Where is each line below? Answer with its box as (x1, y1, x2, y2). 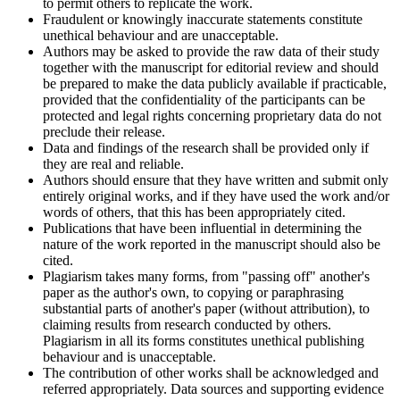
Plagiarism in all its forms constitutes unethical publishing (43, 332, 364, 348)
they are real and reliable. (43, 155, 184, 171)
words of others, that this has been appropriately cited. (43, 204, 346, 220)
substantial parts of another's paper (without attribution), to (43, 300, 370, 316)
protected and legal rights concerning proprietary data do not (43, 107, 381, 123)
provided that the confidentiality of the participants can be (43, 91, 365, 107)
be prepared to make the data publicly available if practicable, (43, 75, 387, 91)
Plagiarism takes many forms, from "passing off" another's (43, 268, 370, 284)
